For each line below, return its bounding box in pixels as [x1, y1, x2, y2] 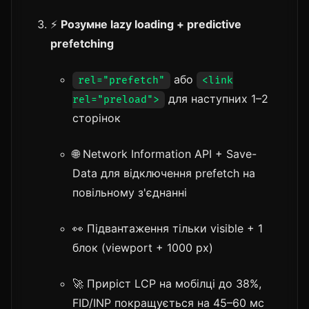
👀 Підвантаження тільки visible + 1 [72, 221, 263, 235]
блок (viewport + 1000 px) [72, 240, 213, 255]
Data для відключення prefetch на [72, 166, 255, 180]
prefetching [50, 36, 114, 50]
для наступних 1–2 [165, 91, 268, 106]
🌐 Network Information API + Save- [72, 146, 257, 161]
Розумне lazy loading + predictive [61, 17, 241, 31]
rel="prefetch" [78, 74, 165, 86]
